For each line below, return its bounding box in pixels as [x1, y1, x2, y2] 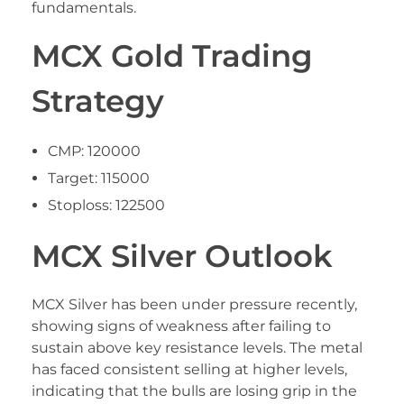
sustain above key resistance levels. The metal [32, 339, 363, 357]
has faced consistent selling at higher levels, [32, 361, 347, 379]
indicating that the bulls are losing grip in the [32, 382, 357, 400]
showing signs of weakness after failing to [32, 317, 331, 335]
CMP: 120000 [47, 142, 141, 161]
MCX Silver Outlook [32, 237, 333, 275]
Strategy [32, 81, 164, 119]
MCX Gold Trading [32, 36, 313, 74]
